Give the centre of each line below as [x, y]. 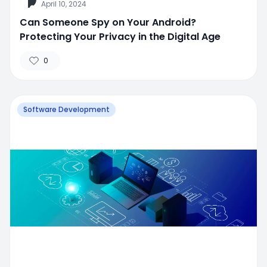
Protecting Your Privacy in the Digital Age [120, 37]
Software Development [66, 110]
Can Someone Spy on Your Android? [108, 23]
